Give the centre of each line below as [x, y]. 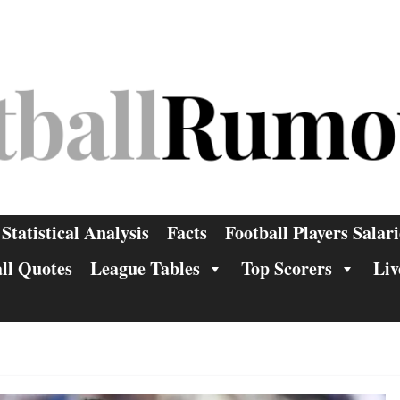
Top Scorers [287, 268]
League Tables [145, 268]
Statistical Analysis [75, 233]
